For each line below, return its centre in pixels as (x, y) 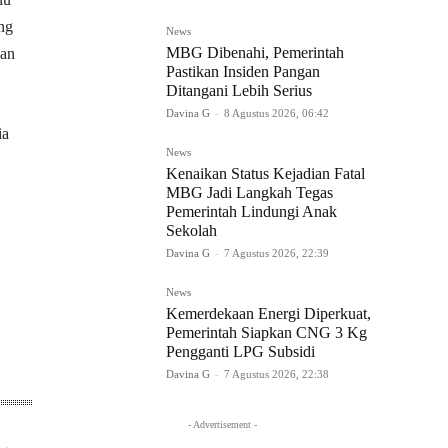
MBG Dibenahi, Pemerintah (255, 53)
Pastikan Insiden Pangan (243, 72)
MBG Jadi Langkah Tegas (249, 193)
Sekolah (191, 231)
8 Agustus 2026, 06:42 (276, 113)
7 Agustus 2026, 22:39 (276, 253)
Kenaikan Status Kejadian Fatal (265, 174)
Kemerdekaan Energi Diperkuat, (268, 314)
